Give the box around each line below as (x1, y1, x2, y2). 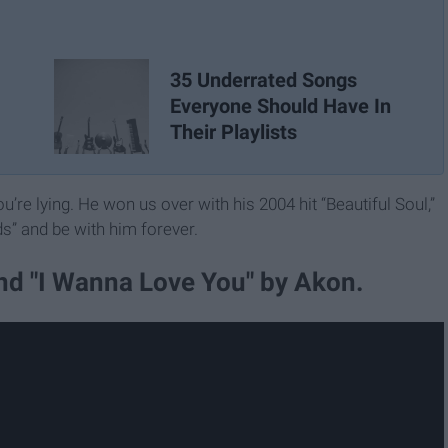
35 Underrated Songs (170, 68, 357, 93)
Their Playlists (170, 120, 297, 145)
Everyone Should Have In (170, 94, 391, 119)
